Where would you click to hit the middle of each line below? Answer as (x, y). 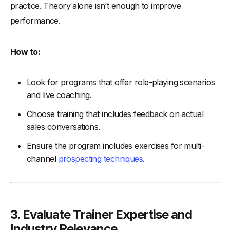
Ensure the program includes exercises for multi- (116, 146)
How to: (25, 52)
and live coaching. (59, 95)
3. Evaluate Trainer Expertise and (101, 215)
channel (43, 159)
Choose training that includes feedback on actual (115, 114)
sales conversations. (63, 127)
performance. (35, 21)
